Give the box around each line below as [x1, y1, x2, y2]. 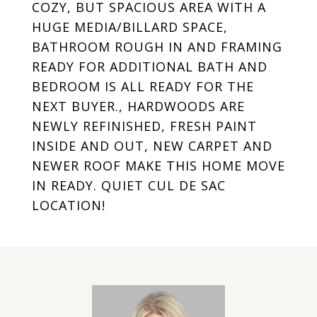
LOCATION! [32, 197, 105, 214]
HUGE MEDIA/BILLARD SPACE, [32, 18, 228, 35]
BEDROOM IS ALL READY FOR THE [32, 78, 254, 95]
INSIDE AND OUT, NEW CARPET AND [32, 137, 272, 154]
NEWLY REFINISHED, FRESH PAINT [32, 117, 257, 134]
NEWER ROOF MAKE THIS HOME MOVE [32, 157, 285, 174]
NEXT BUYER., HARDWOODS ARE [32, 98, 245, 115]
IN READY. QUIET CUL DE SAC [32, 177, 226, 194]
